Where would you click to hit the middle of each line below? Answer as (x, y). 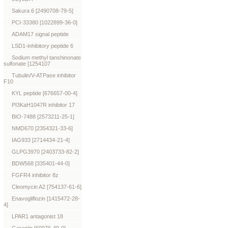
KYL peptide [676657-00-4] (45, 93)
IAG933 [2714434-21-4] (41, 140)
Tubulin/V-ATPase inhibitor (44, 75)
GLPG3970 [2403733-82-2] (45, 152)
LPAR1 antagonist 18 (37, 216)
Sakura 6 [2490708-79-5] (42, 11)
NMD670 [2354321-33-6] (42, 128)
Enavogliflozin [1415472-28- (46, 198)
